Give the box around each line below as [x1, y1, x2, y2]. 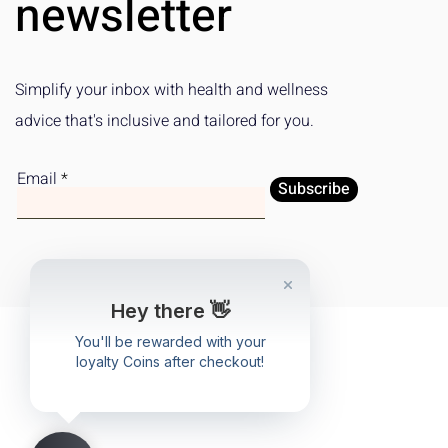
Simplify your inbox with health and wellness [15, 78, 328, 103]
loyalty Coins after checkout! [76, 353, 264, 370]
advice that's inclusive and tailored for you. [15, 109, 314, 134]
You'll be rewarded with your [74, 333, 266, 350]
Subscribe [278, 177, 350, 202]
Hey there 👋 [110, 299, 230, 323]
